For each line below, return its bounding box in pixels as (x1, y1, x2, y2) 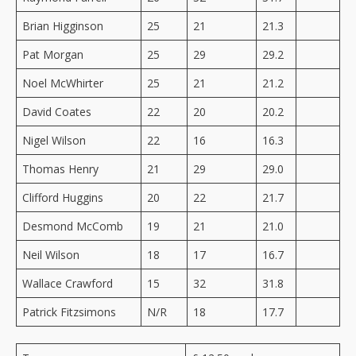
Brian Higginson (22, 17, 103, 33)
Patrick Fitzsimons (22, 304, 116, 319)
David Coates (22, 103, 91, 119)
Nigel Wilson (22, 132, 86, 148)
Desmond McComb (22, 218, 123, 234)
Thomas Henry (22, 161, 99, 176)
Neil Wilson (22, 246, 79, 262)
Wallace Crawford (22, 275, 113, 291)
